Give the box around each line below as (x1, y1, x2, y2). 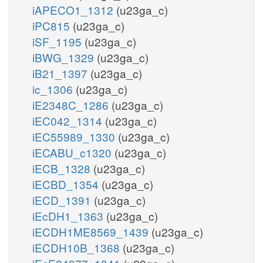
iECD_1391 (32, 191, 94, 208)
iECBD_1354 (32, 176, 102, 192)
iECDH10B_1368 (32, 239, 123, 255)
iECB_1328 (32, 160, 93, 176)
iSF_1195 (32, 33, 85, 49)
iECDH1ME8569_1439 (32, 223, 151, 240)
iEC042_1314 (32, 112, 105, 129)
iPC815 (32, 17, 73, 33)
